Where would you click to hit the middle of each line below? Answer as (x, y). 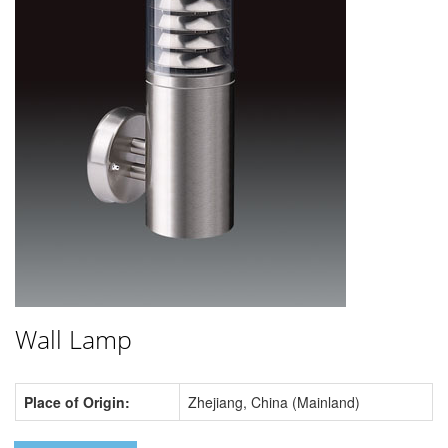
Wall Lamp (73, 339)
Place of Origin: (77, 402)
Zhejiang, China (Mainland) (274, 402)
